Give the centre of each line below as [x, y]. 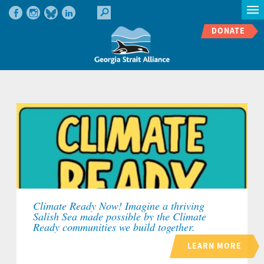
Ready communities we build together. [114, 227]
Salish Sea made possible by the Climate [120, 217]
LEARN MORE [214, 246]
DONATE [228, 31]
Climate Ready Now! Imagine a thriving [119, 206]
